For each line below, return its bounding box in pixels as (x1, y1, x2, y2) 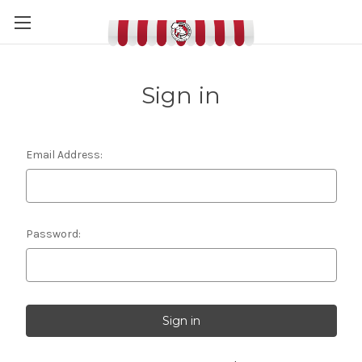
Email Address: (25, 148, 103, 162)
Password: (25, 227, 81, 241)
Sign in (141, 82, 221, 109)
